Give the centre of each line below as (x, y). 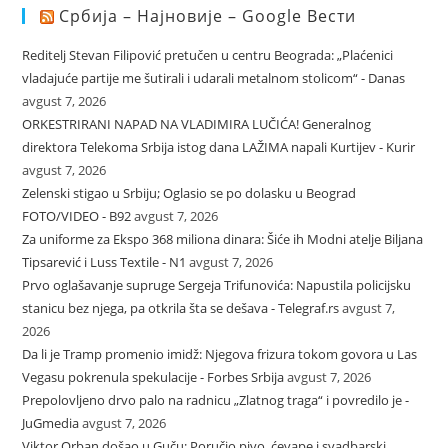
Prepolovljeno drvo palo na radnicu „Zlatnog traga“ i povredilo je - (216, 400)
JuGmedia (51, 423)
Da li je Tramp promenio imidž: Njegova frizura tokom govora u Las (220, 354)
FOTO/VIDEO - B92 (77, 216)
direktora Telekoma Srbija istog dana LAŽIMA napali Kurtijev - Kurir (219, 147)
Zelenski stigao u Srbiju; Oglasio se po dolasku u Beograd (189, 193)
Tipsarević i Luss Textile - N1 (104, 262)
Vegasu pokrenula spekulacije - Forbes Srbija (153, 377)
